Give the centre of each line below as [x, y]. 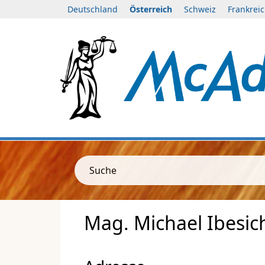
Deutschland [93, 9]
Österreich [151, 9]
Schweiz [200, 9]
